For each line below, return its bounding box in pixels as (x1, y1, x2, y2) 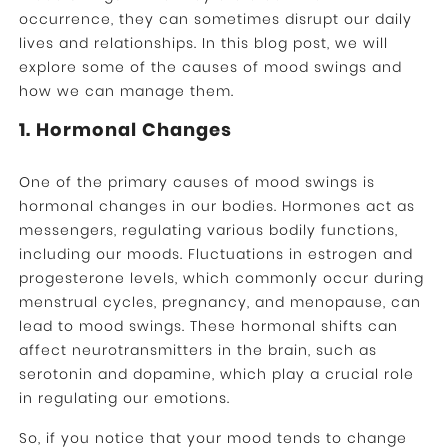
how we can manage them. (18, 81, 234, 102)
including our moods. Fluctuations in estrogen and (18, 244, 413, 265)
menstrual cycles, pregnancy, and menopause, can (18, 292, 421, 313)
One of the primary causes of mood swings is (18, 172, 375, 193)
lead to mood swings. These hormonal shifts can (18, 316, 398, 337)
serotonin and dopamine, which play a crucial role (18, 364, 414, 385)
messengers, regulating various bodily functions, (18, 220, 398, 241)
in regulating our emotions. (18, 388, 230, 409)
